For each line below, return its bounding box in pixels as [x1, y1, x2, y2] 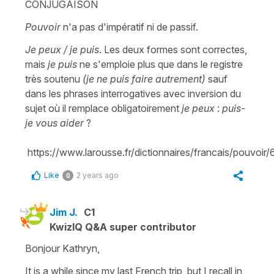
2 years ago [76, 170, 119, 180]
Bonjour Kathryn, [25, 242, 100, 254]
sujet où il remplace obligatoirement [25, 102, 182, 114]
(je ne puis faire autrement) [83, 72, 206, 85]
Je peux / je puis [25, 43, 99, 56]
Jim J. [50, 206, 78, 218]
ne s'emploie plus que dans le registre [77, 57, 243, 70]
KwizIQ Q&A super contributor [50, 220, 196, 233]
